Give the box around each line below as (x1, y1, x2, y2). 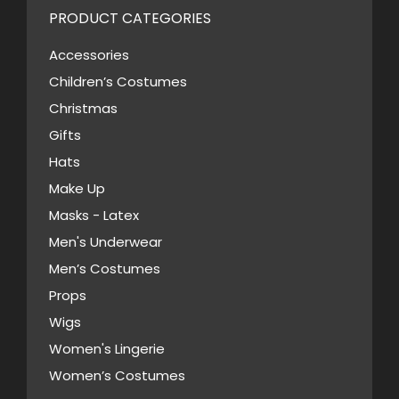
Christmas (49, 98, 118, 118)
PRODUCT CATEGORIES (49, 7, 211, 28)
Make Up (49, 178, 105, 198)
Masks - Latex (49, 205, 139, 224)
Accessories (49, 45, 129, 64)
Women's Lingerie (49, 338, 165, 358)
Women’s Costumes (49, 365, 185, 385)
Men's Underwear (49, 232, 162, 251)
